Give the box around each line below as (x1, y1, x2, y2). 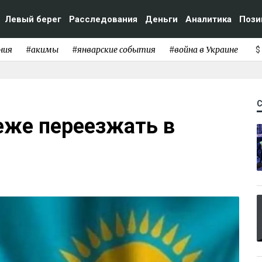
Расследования (69, 13, 137, 25)
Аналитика (185, 13, 232, 25)
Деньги (145, 13, 178, 25)
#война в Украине (168, 44, 238, 55)
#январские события (71, 44, 156, 55)
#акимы (25, 44, 58, 55)
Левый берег (5, 13, 61, 25)
